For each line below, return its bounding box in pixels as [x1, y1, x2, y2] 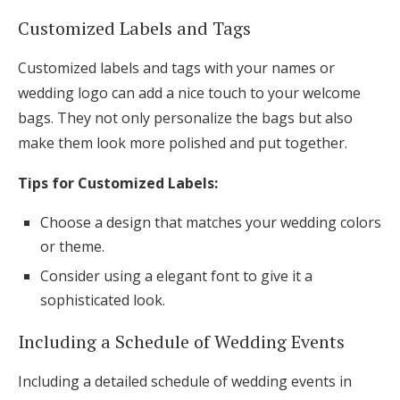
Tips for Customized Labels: [18, 173, 218, 194]
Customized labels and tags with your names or [18, 58, 335, 79]
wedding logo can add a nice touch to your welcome [18, 83, 361, 104]
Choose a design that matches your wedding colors [40, 212, 381, 233]
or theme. [40, 237, 104, 257]
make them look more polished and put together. [18, 133, 347, 154]
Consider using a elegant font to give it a [40, 266, 312, 287]
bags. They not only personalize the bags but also [18, 108, 353, 129]
